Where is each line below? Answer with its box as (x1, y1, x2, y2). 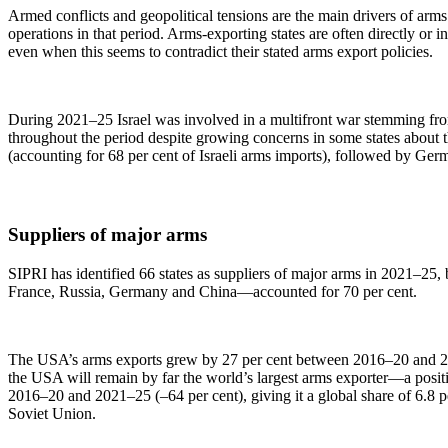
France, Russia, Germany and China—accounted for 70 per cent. (8, 282, 417, 300)
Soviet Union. (8, 404, 96, 422)
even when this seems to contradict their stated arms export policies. (8, 42, 433, 60)
